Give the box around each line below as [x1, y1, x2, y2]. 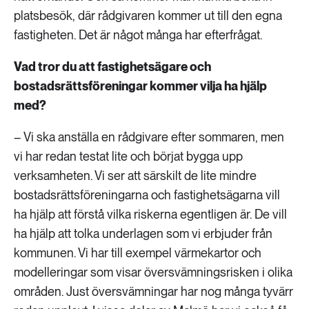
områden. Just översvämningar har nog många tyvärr [14, 284, 293, 299]
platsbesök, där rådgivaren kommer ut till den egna [14, 8, 282, 23]
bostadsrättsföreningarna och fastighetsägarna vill [14, 188, 280, 202]
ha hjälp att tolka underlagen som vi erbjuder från [14, 226, 272, 241]
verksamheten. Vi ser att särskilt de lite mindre [14, 168, 257, 183]
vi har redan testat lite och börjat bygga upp [14, 149, 243, 163]
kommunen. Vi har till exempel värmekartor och [14, 246, 261, 260]
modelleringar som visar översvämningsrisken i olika [14, 265, 292, 279]
